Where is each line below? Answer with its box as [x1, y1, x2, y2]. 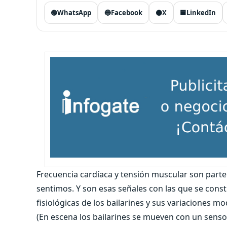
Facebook [111, 8, 142, 17]
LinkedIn [186, 8, 216, 17]
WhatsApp [57, 8, 91, 17]
